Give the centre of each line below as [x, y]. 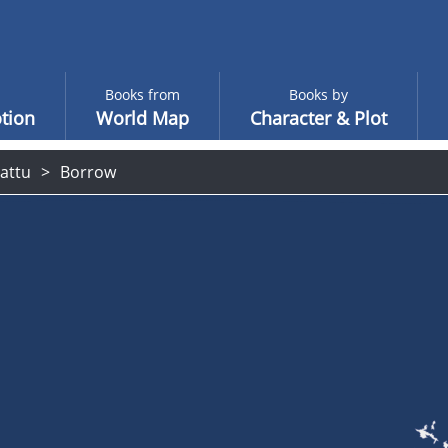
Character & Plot [318, 118]
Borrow [88, 172]
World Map [142, 118]
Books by [318, 94]
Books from [142, 94]
